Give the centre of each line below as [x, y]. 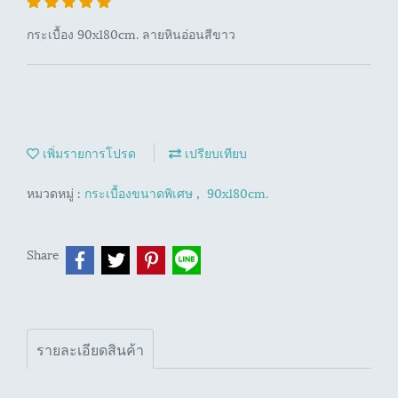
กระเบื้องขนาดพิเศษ [140, 192]
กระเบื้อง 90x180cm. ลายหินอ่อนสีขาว [131, 33]
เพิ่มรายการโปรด [88, 152]
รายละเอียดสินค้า [90, 349]
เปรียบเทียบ [214, 152]
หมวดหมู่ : [56, 192]
